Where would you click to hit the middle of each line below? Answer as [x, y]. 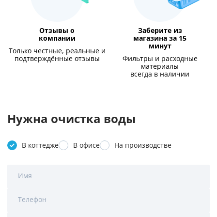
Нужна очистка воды [71, 119]
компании [57, 38]
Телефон [32, 199]
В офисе [86, 145]
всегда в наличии [160, 74]
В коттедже [40, 145]
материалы [160, 66]
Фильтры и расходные [160, 58]
